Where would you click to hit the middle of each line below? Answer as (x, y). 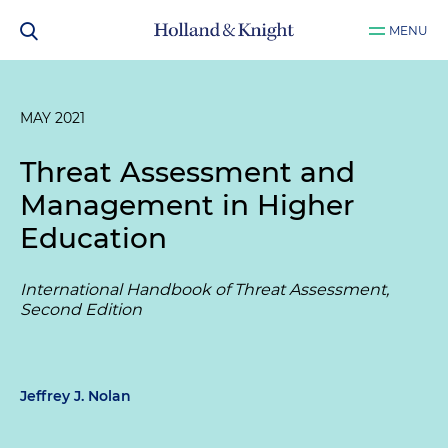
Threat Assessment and (187, 172)
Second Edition (81, 309)
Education (93, 238)
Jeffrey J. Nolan (75, 396)
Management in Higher (187, 205)
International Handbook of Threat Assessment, (204, 289)
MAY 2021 (52, 118)
